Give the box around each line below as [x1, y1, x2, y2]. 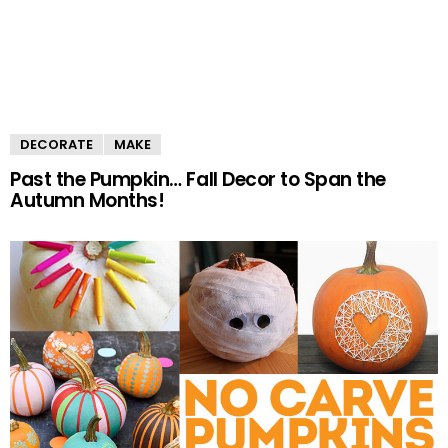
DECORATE [20, 134, 93, 154]
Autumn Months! [10, 186, 165, 214]
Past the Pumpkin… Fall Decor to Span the [10, 165, 387, 193]
